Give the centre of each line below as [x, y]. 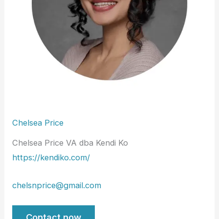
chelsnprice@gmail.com [57, 185]
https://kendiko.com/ [51, 158]
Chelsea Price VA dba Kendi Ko [70, 143]
